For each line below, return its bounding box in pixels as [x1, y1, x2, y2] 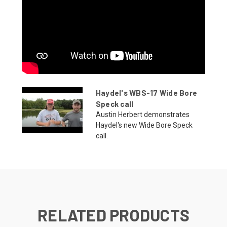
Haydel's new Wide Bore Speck [95, 121, 193, 129]
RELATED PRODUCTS [37, 205, 190, 224]
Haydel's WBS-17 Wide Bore [95, 88, 198, 97]
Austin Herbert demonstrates [95, 110, 190, 119]
